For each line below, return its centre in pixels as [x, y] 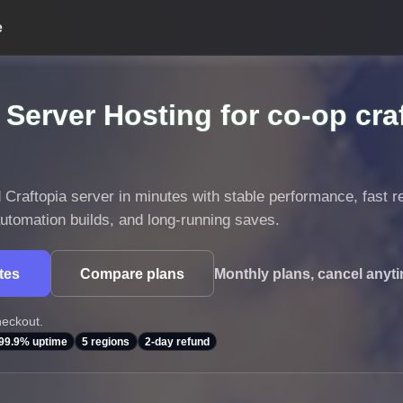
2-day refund [177, 342]
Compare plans [133, 273]
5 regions [106, 342]
